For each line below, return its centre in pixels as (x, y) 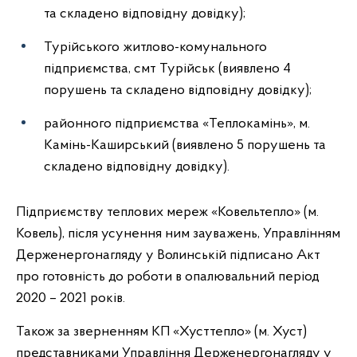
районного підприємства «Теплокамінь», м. (177, 124)
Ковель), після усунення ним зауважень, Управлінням (178, 233)
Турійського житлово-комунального (155, 47)
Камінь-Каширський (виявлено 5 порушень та (185, 145)
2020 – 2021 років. (71, 298)
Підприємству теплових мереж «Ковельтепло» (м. (167, 212)
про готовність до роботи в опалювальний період (168, 277)
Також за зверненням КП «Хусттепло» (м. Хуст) (161, 331)
